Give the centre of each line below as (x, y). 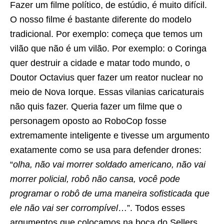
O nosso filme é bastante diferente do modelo (101, 20)
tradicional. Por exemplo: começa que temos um (106, 34)
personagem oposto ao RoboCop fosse (88, 121)
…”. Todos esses (151, 208)
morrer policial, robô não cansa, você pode (95, 179)
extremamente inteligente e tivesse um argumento (110, 136)
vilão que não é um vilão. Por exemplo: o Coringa (108, 49)
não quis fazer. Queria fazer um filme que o (96, 107)
